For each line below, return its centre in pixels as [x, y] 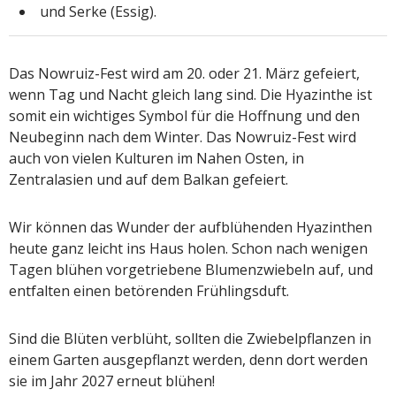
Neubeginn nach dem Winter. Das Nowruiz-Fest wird [183, 137]
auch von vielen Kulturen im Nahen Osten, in [156, 158]
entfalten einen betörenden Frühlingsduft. [149, 290]
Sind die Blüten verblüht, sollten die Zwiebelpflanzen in [190, 338]
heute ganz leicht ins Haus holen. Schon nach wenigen [188, 248]
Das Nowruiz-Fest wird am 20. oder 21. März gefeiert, [184, 73]
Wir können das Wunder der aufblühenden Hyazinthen [190, 227]
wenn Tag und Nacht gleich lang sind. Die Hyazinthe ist [190, 94]
